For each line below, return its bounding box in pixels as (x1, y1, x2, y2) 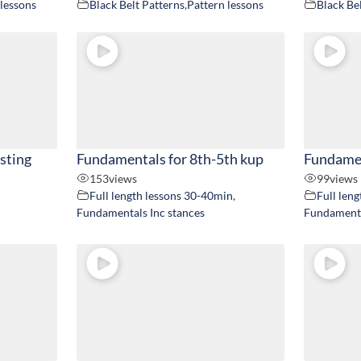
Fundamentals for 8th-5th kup (76, 150, 263, 168)
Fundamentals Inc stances (76, 205, 205, 219)
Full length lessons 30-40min (89, 188, 233, 202)
